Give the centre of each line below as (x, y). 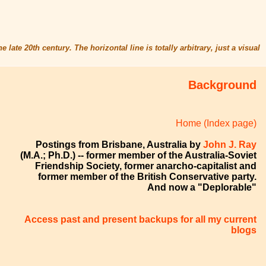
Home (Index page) (216, 123)
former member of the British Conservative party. (148, 176)
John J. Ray (230, 144)
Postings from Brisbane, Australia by (120, 144)
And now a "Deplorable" (202, 187)
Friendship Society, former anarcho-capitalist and (146, 166)
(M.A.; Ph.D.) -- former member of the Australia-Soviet (139, 155)
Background (223, 85)
